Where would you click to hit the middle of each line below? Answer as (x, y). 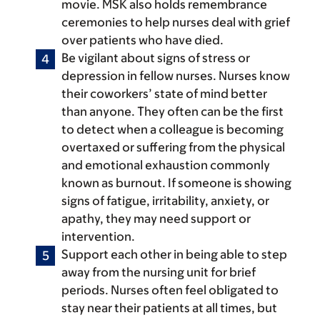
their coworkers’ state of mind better (164, 94)
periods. (85, 290)
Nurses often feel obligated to (194, 290)
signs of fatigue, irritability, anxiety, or (165, 201)
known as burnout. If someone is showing (176, 183)
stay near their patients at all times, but (169, 308)
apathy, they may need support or (156, 219)
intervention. (98, 237)
